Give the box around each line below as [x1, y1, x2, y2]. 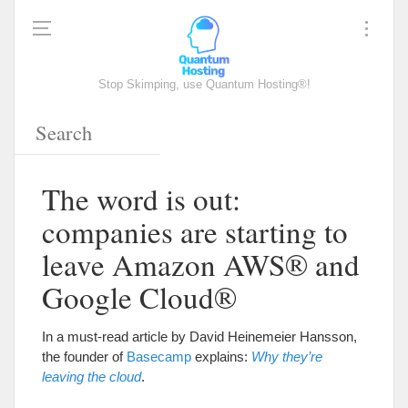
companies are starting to [42, 211, 348, 251]
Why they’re [251, 349, 322, 364]
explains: [191, 349, 251, 364]
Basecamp [127, 349, 191, 364]
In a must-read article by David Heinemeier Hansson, [42, 329, 357, 344]
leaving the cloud [42, 369, 141, 384]
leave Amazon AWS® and [42, 244, 360, 284]
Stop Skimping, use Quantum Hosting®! [97, 78, 311, 91]
